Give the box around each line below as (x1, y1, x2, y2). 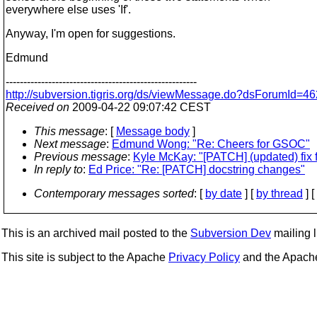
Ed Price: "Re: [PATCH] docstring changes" (88, 163, 305, 175)
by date (205, 188, 242, 200)
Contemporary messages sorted (34, 188, 194, 200)
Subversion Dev (190, 227, 271, 239)
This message (34, 125, 105, 137)
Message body (116, 125, 190, 137)
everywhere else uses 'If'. (6, 4, 131, 16)
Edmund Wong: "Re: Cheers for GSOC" (112, 138, 310, 150)
